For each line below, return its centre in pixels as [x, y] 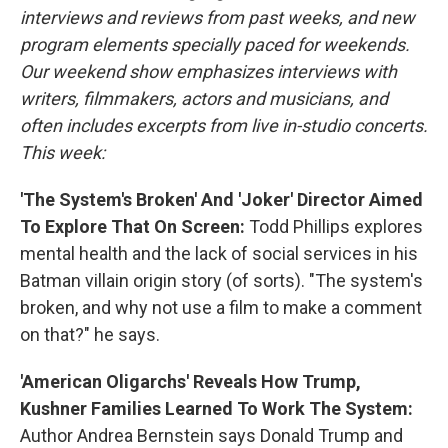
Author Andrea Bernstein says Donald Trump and [211, 435]
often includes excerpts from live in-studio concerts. [224, 125]
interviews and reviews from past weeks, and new [217, 17]
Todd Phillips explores [336, 226]
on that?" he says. [90, 334]
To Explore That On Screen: [134, 226]
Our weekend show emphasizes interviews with [208, 71]
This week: [62, 152]
